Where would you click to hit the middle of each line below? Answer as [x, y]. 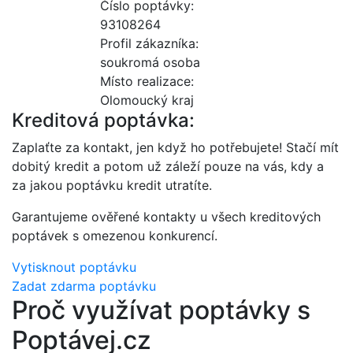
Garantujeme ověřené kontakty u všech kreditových [166, 217]
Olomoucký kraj [147, 100]
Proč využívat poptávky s [161, 310]
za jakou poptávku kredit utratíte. [112, 186]
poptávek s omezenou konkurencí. [115, 236]
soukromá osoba [150, 63]
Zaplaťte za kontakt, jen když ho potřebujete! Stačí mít [175, 148]
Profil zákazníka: [149, 44]
